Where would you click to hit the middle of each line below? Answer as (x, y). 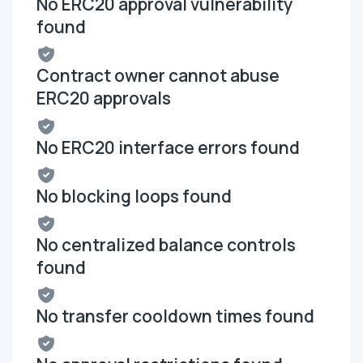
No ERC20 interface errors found (168, 147)
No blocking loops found (134, 196)
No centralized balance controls (166, 244)
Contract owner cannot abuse (158, 76)
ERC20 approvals (104, 98)
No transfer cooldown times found (175, 316)
